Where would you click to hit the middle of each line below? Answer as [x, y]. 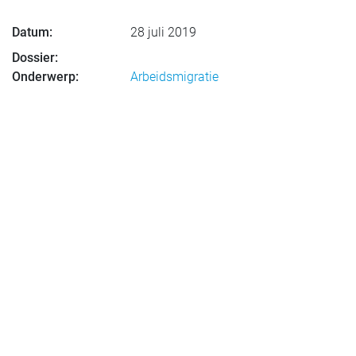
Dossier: [35, 58]
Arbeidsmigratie [175, 77]
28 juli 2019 [164, 33]
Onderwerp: [45, 77]
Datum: [32, 33]
